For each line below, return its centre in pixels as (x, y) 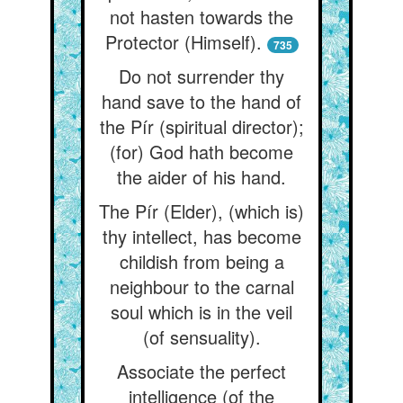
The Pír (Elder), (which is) (201, 211)
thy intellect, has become (201, 236)
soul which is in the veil (201, 312)
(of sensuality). (201, 337)
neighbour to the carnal (201, 287)
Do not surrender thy (201, 76)
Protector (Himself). (183, 42)
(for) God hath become (201, 152)
